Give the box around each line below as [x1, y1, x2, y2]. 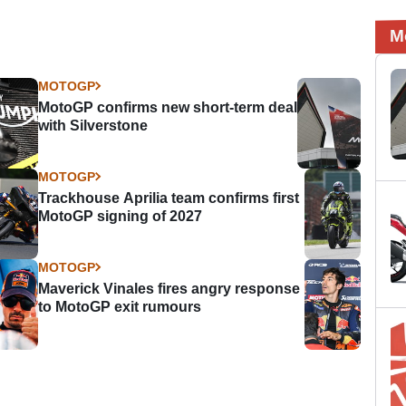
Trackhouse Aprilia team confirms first [38, 189, 300, 206]
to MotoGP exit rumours [38, 298, 202, 314]
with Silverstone [38, 117, 149, 133]
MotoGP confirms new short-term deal [38, 99, 298, 115]
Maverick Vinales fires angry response [38, 280, 301, 296]
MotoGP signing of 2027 [38, 208, 203, 224]
